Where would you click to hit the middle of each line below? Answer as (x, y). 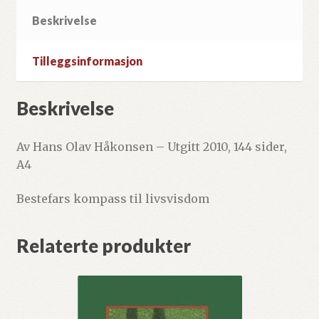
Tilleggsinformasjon (87, 61)
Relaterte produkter (103, 246)
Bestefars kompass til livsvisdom (113, 198)
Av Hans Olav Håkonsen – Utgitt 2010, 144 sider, (151, 146)
